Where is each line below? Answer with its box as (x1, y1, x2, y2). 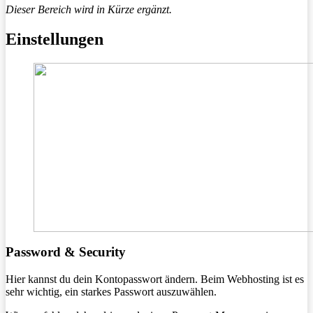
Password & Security (6, 245, 126, 260)
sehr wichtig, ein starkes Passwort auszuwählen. (6, 286, 217, 298)
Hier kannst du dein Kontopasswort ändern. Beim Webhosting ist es (6, 273, 304, 286)
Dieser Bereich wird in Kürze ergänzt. (6, 3, 172, 15)
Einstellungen (6, 29, 103, 48)
